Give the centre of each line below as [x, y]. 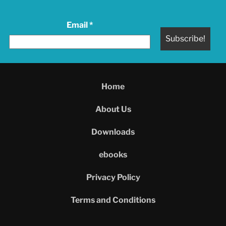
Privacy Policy [113, 178]
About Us [113, 109]
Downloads [113, 132]
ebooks [113, 155]
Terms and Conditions [113, 200]
